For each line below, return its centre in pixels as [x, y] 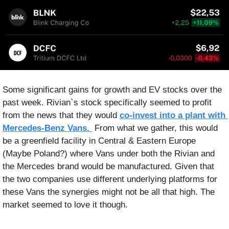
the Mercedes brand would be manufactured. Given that [108, 167]
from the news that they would [61, 116]
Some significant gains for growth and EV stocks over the [112, 90]
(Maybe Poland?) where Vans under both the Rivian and [109, 154]
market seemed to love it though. [65, 205]
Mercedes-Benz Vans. [47, 128]
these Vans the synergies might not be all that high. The [109, 192]
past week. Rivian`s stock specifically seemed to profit [107, 103]
